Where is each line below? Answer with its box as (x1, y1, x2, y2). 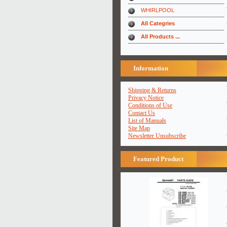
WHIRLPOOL (141, 7, 174, 13)
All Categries (141, 20, 175, 26)
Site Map (128, 125, 150, 132)
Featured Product (133, 155, 183, 163)
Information (133, 64, 168, 72)
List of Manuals (128, 117, 166, 124)
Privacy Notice (128, 94, 164, 101)
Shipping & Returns (128, 87, 176, 94)
